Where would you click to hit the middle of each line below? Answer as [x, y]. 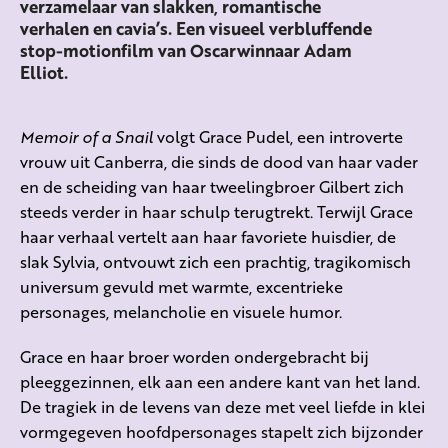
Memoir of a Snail [86, 137]
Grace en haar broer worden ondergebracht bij [194, 357]
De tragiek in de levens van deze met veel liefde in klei [222, 407]
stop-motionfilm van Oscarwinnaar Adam [186, 51]
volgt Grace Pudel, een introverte [278, 137]
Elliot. [44, 73]
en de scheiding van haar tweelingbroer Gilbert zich [212, 187]
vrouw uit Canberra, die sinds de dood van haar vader [219, 162]
